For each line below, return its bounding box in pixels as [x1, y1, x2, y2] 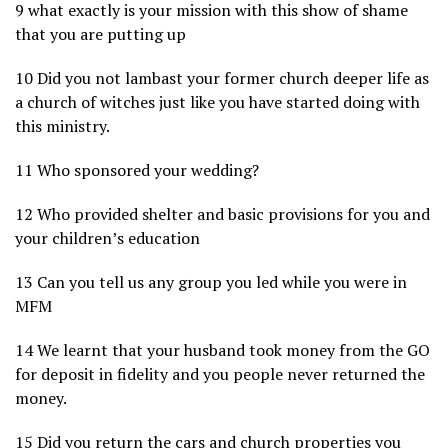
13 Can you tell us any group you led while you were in [15, 271, 407, 294]
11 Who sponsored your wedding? [15, 159, 259, 182]
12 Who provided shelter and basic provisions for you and [15, 203, 430, 226]
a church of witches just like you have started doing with [15, 91, 420, 114]
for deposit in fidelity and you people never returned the [15, 363, 425, 386]
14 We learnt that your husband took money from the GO [15, 339, 430, 362]
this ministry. [15, 115, 110, 138]
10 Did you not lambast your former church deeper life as [15, 67, 429, 90]
